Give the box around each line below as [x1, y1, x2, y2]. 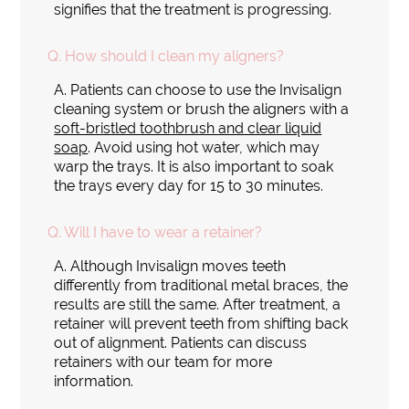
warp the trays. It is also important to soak [54, 157, 334, 175]
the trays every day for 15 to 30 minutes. [54, 176, 324, 194]
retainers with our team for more [54, 352, 273, 371]
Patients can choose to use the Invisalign [70, 80, 342, 99]
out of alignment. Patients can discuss [54, 333, 308, 351]
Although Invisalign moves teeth [70, 257, 287, 275]
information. [54, 372, 134, 390]
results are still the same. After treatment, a [54, 295, 341, 313]
